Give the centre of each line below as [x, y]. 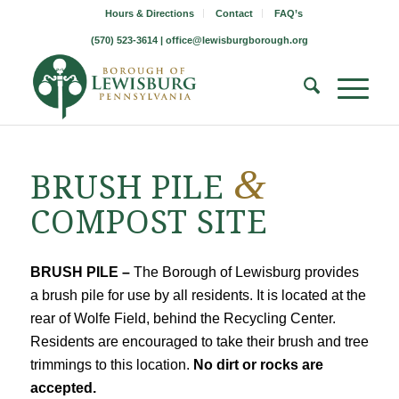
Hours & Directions [149, 13]
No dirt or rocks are [258, 364]
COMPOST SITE [149, 222]
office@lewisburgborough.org [236, 40]
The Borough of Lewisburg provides [246, 272]
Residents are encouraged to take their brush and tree [199, 341]
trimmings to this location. [111, 364]
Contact [234, 13]
